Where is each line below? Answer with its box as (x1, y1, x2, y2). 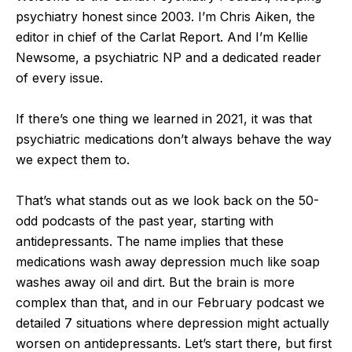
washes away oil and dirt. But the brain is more (16, 273, 295, 290)
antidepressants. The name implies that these (16, 233, 284, 249)
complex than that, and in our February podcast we (16, 294, 324, 310)
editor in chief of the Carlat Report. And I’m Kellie (16, 28, 308, 45)
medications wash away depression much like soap (16, 253, 320, 269)
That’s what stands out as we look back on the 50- (16, 192, 319, 208)
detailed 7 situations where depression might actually (16, 314, 329, 331)
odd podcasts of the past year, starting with (16, 212, 273, 229)
